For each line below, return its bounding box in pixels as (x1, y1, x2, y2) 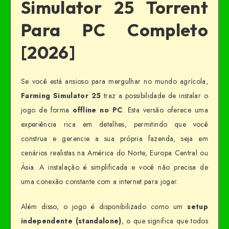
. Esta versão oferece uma (122, 104, 208, 115)
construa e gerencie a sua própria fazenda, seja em (21, 133, 208, 144)
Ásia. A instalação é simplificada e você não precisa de (21, 162, 208, 172)
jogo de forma (21, 104, 73, 115)
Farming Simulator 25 (21, 90, 101, 101)
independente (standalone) (21, 215, 122, 226)
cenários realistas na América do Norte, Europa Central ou (21, 147, 208, 158)
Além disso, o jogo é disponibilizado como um (21, 201, 188, 212)
